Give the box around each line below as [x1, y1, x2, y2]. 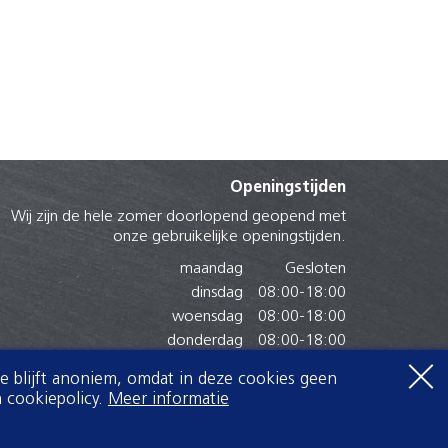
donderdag [167, 332, 243, 349]
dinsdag [191, 284, 243, 301]
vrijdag [190, 356, 243, 373]
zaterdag [182, 380, 243, 397]
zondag [191, 404, 243, 421]
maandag [180, 260, 243, 277]
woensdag [172, 308, 243, 325]
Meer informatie [107, 391, 229, 408]
